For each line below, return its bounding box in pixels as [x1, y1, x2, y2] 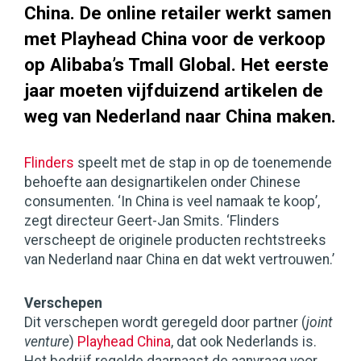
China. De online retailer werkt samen [24, 2, 331, 24]
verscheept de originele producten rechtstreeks [24, 232, 326, 249]
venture [24, 334, 69, 351]
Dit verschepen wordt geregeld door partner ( [24, 314, 306, 331]
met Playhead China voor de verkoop [24, 28, 326, 50]
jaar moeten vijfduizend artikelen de [24, 80, 323, 102]
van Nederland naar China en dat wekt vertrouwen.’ [24, 251, 334, 268]
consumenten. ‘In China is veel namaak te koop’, [24, 193, 320, 210]
